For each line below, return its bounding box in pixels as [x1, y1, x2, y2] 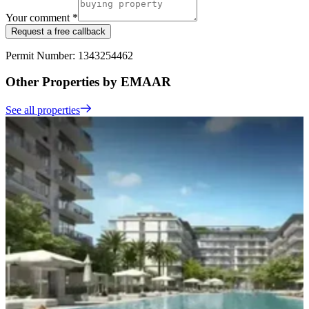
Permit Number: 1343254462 [6, 49, 133, 61]
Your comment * [6, 11, 78, 23]
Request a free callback [11, 26, 106, 37]
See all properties [6, 103, 80, 116]
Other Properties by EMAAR [6, 74, 171, 90]
